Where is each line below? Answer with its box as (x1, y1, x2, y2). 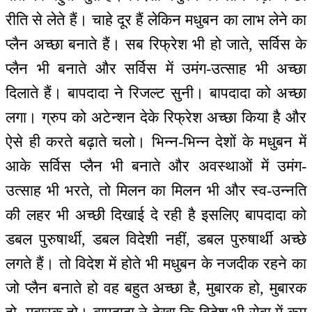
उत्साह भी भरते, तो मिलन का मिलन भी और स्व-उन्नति (6, 181, 306, 199)
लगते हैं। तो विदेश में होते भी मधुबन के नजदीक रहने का (6, 254, 306, 272)
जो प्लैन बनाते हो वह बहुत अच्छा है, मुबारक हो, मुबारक (6, 279, 306, 297)
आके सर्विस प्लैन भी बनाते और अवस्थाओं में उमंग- (6, 157, 306, 175)
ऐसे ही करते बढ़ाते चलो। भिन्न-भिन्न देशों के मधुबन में (6, 132, 306, 150)
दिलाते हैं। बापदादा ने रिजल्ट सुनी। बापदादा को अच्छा (6, 84, 306, 102)
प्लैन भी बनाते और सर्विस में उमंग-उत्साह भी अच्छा (6, 59, 306, 77)
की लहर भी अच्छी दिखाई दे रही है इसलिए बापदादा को (6, 205, 306, 224)
